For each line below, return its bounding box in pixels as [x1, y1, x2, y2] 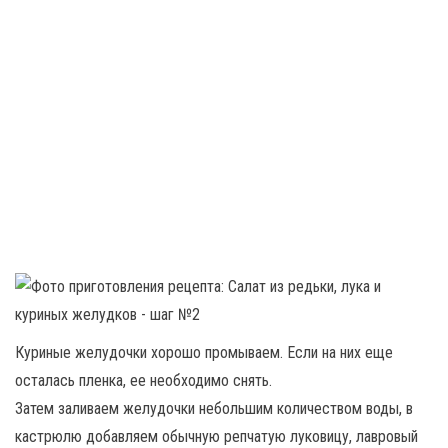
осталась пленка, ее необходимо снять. [15, 370, 272, 390]
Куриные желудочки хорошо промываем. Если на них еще [15, 342, 393, 362]
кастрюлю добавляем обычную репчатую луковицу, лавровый [15, 426, 418, 446]
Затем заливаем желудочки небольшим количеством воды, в [15, 398, 413, 418]
